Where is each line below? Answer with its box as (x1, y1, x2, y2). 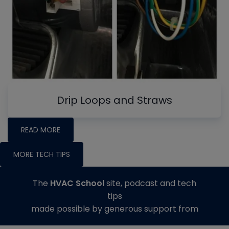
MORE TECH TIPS (13, 149, 70, 159)
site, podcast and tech (104, 177, 196, 189)
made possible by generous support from (31, 202, 198, 215)
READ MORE (21, 124, 60, 135)
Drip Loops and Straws (57, 93, 172, 107)
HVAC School (50, 177, 104, 189)
